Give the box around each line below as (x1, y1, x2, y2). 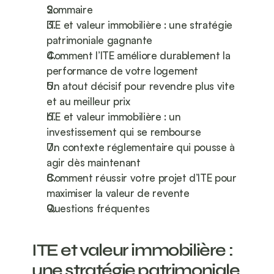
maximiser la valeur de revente (46, 187, 190, 200)
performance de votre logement (46, 64, 199, 78)
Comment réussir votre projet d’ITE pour (46, 171, 237, 185)
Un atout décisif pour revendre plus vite (46, 80, 235, 93)
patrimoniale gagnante (46, 34, 152, 47)
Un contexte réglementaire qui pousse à (46, 141, 235, 154)
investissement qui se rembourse (46, 125, 201, 139)
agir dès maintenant (46, 156, 141, 169)
